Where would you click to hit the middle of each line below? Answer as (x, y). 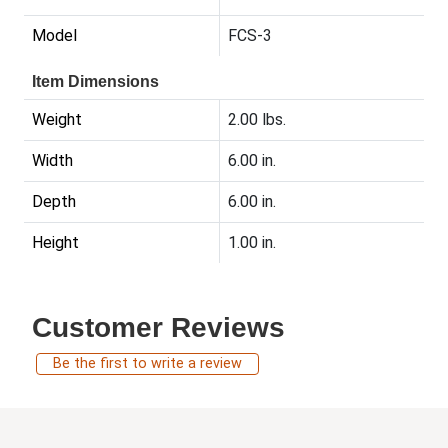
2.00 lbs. (257, 120)
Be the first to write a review (147, 364)
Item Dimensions (95, 82)
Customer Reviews (158, 328)
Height (55, 243)
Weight (57, 120)
